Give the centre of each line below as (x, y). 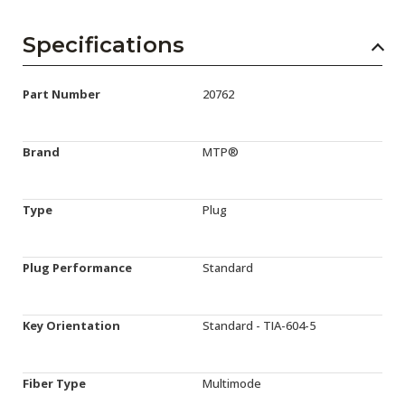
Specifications (104, 44)
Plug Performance (77, 267)
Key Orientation (71, 325)
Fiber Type (54, 383)
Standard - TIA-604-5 (259, 325)
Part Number (61, 94)
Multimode (232, 383)
